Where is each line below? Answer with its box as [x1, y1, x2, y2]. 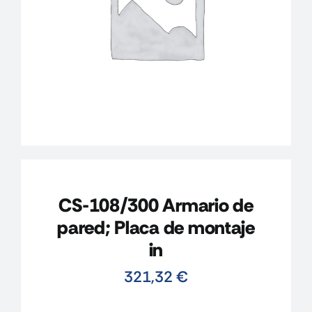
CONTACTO [17, 26, 84, 42]
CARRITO [17, 118, 70, 134]
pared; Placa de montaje [57, 214, 255, 240]
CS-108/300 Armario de [58, 192, 253, 217]
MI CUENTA [17, 72, 84, 88]
